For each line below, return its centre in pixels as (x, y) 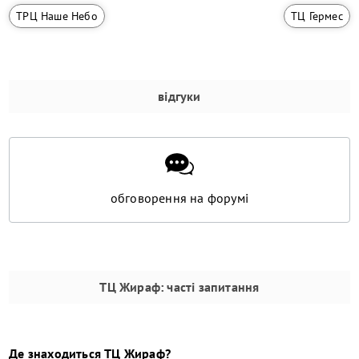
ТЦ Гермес (317, 16)
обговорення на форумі (179, 198)
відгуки (179, 97)
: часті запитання (210, 287)
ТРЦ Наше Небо (57, 16)
